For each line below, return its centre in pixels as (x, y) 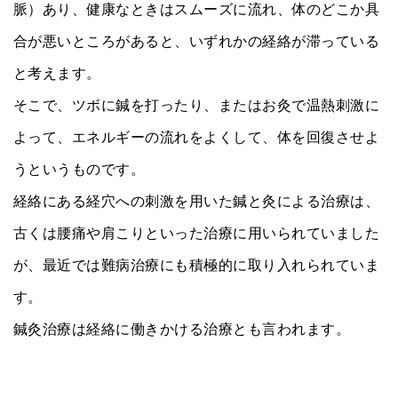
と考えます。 (57, 73)
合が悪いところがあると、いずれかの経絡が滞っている (196, 41)
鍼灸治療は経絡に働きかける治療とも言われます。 (182, 329)
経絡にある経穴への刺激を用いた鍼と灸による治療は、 (196, 201)
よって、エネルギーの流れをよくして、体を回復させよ (196, 137)
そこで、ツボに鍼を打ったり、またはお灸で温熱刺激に (197, 105)
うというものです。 (80, 169)
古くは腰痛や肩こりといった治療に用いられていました (196, 233)
